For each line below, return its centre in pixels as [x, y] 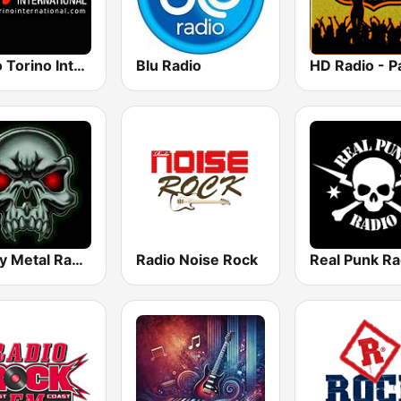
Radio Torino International [79, 65]
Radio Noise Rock [197, 259]
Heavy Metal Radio [77, 259]
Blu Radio [169, 65]
